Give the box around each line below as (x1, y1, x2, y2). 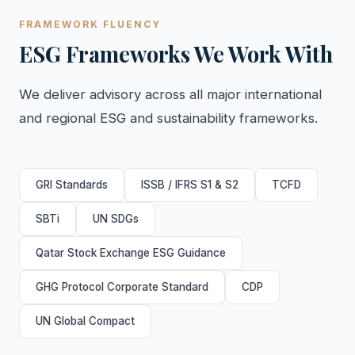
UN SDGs (93, 212, 139, 225)
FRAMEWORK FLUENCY (19, 18, 161, 30)
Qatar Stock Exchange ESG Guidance (36, 246, 226, 259)
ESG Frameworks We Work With (19, 40, 333, 68)
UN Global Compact (36, 315, 135, 327)
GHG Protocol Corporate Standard (36, 281, 208, 293)
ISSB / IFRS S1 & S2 (141, 178, 239, 191)
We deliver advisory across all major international (19, 86, 322, 102)
